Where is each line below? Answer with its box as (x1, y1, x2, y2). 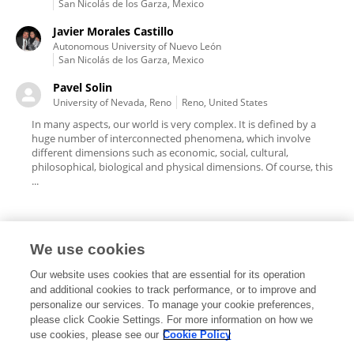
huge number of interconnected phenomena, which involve (32, 131, 311, 145)
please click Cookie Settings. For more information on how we (30, 314, 314, 326)
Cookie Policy (163, 329, 232, 341)
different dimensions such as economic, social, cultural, (32, 145, 288, 160)
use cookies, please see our (30, 329, 160, 341)
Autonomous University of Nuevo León (53, 40, 221, 53)
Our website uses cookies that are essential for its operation (30, 269, 306, 281)
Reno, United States (182, 96, 268, 109)
